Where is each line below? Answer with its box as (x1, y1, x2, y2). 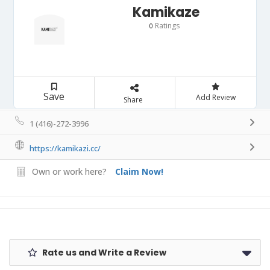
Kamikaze (133, 2, 199, 22)
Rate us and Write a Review (40, 246, 166, 259)
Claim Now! (115, 165, 163, 177)
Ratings (152, 20, 180, 31)
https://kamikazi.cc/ (30, 142, 101, 154)
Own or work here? (32, 165, 107, 177)
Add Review (195, 92, 236, 102)
